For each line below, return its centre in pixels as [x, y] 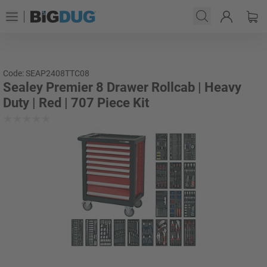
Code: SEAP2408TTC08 [46, 73]
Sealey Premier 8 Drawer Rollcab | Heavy [122, 87]
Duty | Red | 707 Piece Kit [76, 103]
